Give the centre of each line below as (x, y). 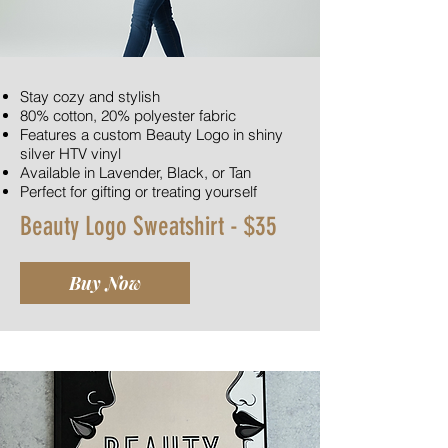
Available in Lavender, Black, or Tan (135, 172)
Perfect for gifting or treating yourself (138, 191)
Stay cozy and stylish (90, 96)
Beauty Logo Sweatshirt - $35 (148, 226)
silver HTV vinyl (70, 153)
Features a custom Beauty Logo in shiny (151, 134)
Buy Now (105, 282)
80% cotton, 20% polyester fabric (128, 115)
